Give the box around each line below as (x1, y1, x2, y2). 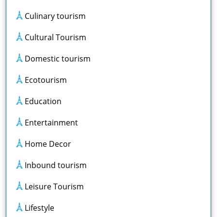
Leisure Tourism (25, 181, 84, 192)
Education (25, 96, 62, 107)
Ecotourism (25, 75, 67, 86)
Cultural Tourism (25, 32, 86, 43)
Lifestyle (25, 202, 54, 214)
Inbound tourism (25, 160, 87, 171)
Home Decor (25, 139, 71, 150)
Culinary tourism (25, 11, 86, 22)
